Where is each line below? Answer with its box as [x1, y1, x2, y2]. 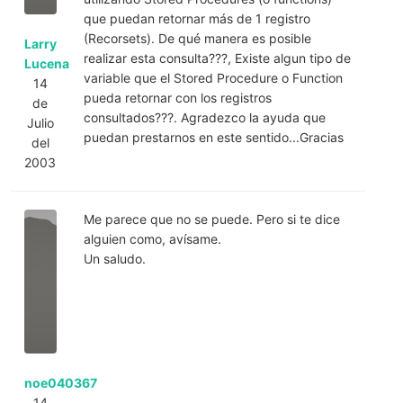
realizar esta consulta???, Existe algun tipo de [83, 49, 351, 66]
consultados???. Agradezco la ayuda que [83, 109, 326, 125]
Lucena [24, 55, 69, 71]
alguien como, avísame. [83, 230, 221, 246]
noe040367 [24, 374, 97, 390]
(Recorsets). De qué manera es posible [83, 30, 311, 46]
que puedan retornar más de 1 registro [83, 10, 310, 26]
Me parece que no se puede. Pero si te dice [83, 210, 340, 227]
